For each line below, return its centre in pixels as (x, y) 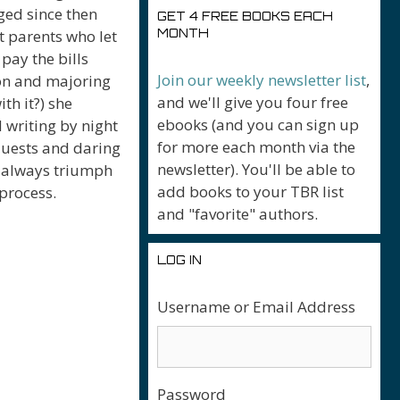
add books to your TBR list (250, 192)
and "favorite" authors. (237, 214)
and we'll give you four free (253, 102)
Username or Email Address (256, 307)
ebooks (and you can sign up (258, 125)
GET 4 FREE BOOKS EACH (245, 16)
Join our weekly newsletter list (262, 80)
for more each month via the (256, 147)
